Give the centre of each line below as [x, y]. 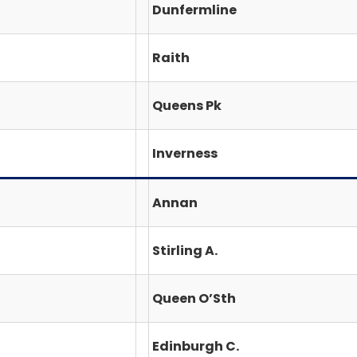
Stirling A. [185, 250]
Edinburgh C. [196, 346]
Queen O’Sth [194, 298]
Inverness [185, 153]
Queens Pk [187, 105]
